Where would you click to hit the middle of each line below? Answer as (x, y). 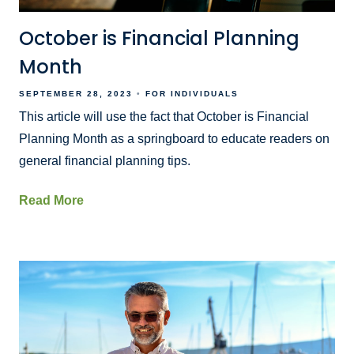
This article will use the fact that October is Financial (164, 117)
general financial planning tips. (105, 161)
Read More (51, 201)
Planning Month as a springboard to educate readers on (174, 139)
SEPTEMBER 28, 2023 (76, 94)
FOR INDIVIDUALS (192, 94)
